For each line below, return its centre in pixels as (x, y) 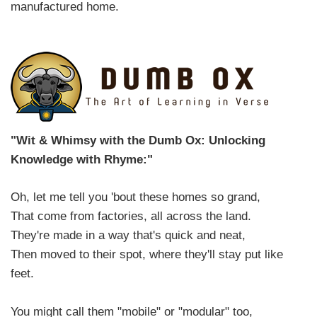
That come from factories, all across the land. (131, 216)
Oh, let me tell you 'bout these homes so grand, (136, 197)
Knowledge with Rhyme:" (82, 160)
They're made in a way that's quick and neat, (128, 235)
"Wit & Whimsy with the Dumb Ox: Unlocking (138, 140)
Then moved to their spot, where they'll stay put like (147, 254)
